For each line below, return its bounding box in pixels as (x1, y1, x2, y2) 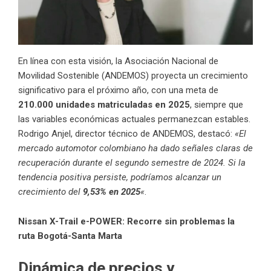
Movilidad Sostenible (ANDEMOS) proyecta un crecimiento (18, 70, 248, 81)
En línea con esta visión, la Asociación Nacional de (18, 55, 218, 67)
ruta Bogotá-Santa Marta (18, 230, 122, 241)
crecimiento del (18, 186, 83, 197)
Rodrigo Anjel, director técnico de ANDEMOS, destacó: (18, 128, 232, 139)
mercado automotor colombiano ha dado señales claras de (18, 142, 253, 154)
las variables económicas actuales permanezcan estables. (18, 113, 250, 125)
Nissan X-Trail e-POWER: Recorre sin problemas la (18, 215, 235, 227)
